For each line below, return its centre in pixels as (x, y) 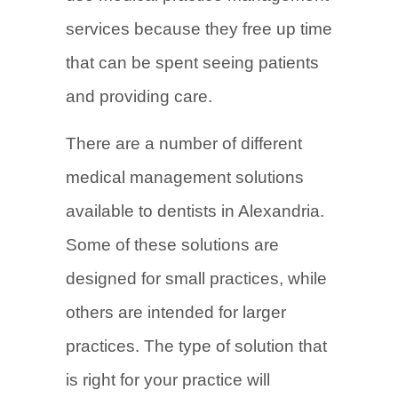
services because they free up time (199, 29)
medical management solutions (185, 177)
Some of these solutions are (172, 245)
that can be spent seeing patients (192, 63)
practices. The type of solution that (196, 346)
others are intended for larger (176, 312)
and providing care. (141, 96)
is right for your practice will (168, 380)
